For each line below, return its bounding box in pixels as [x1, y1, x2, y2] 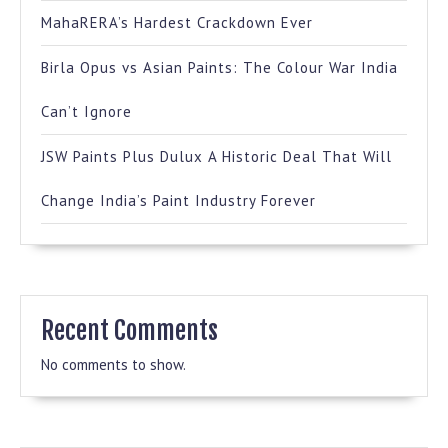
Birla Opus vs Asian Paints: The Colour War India [41, 58, 398, 78]
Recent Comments [41, 315, 218, 347]
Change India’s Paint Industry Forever [41, 191, 316, 211]
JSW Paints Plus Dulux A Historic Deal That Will [41, 147, 392, 167]
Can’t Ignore [41, 102, 132, 122]
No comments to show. [41, 355, 186, 375]
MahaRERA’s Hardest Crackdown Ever [41, 13, 313, 33]
